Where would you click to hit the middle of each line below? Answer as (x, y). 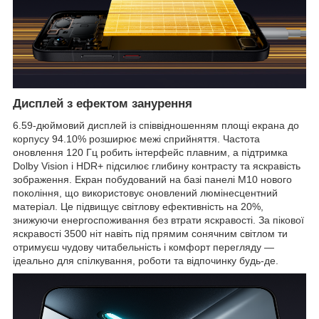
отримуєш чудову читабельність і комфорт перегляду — (143, 247)
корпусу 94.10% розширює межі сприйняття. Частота (136, 139)
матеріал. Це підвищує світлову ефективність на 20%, (138, 207)
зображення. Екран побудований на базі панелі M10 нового (152, 180)
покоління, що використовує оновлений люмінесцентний (145, 193)
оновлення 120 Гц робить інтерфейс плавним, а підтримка (150, 153)
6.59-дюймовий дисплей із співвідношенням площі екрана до (156, 126)
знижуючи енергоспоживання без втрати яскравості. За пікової (158, 220)
